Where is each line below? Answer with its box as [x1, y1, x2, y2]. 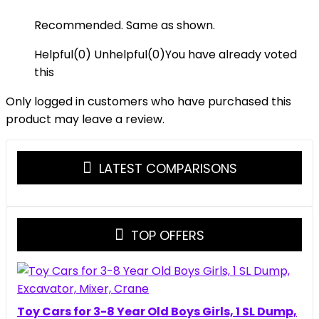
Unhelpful [94, 46, 147, 63]
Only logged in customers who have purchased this [6, 93, 291, 110]
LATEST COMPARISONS [98, 159, 237, 177]
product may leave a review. [6, 111, 164, 127]
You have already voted [165, 46, 297, 63]
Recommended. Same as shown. [34, 17, 215, 33]
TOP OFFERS [131, 226, 204, 244]
